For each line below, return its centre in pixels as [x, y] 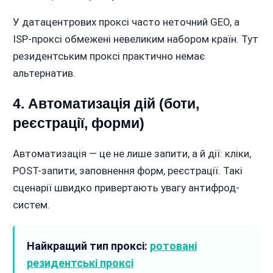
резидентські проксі [80, 263]
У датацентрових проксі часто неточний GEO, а [126, 22]
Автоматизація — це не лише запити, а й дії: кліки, [132, 154]
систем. [31, 205]
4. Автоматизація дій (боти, [106, 104]
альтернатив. [44, 73]
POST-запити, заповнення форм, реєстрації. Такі [127, 171]
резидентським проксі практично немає [108, 56]
